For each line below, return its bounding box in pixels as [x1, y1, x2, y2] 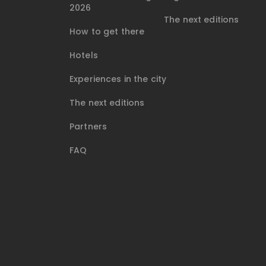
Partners [69, 121, 107, 133]
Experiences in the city [69, 73, 167, 85]
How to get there [69, 26, 145, 38]
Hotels [69, 49, 98, 62]
